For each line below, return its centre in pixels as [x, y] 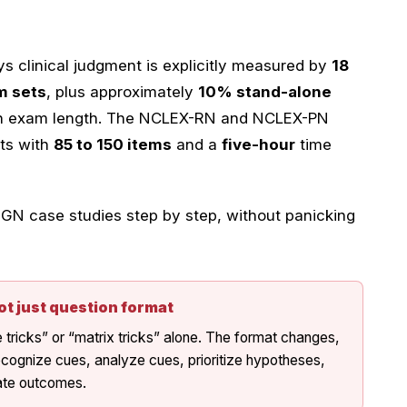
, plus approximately [122, 91]
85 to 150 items [113, 144]
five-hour [258, 144]
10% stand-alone [265, 91]
